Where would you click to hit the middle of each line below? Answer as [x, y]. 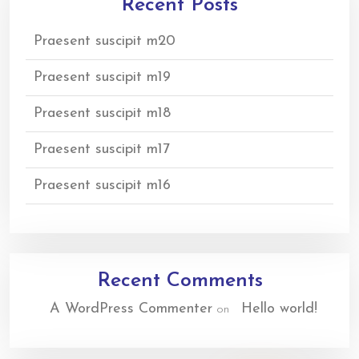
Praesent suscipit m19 [102, 78]
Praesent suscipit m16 [102, 186]
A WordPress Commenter [131, 309]
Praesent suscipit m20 [105, 42]
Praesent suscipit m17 [102, 150]
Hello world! [279, 309]
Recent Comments [179, 281]
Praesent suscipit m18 [102, 114]
